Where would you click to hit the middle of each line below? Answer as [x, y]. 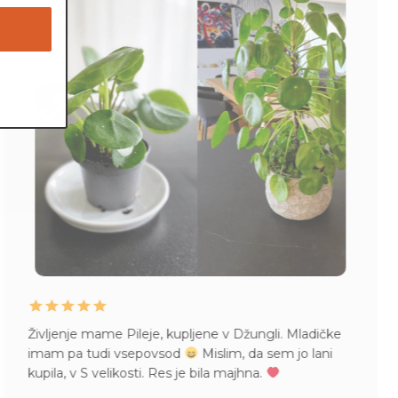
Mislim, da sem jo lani [266, 353]
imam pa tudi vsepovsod [106, 353]
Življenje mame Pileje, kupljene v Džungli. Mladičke [185, 334]
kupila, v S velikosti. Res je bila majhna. [147, 373]
